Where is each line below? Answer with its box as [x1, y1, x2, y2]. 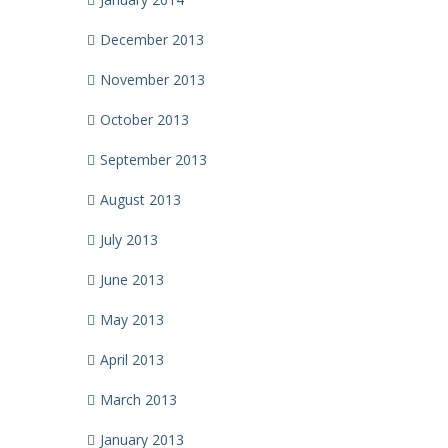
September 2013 [100, 150, 207, 169]
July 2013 [100, 230, 158, 249]
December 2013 [100, 30, 204, 49]
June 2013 [100, 270, 164, 289]
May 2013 [100, 310, 164, 329]
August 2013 [100, 190, 181, 209]
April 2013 [100, 350, 164, 369]
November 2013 [100, 70, 205, 89]
